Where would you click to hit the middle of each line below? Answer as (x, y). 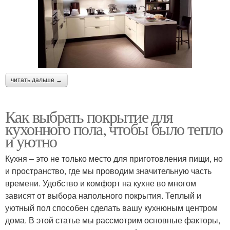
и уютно (31, 141)
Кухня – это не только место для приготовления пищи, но (114, 158)
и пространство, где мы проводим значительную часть (108, 170)
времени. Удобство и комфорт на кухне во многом (101, 183)
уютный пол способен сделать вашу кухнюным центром (111, 207)
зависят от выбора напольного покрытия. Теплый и (103, 195)
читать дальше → (36, 80)
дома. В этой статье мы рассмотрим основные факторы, (113, 220)
